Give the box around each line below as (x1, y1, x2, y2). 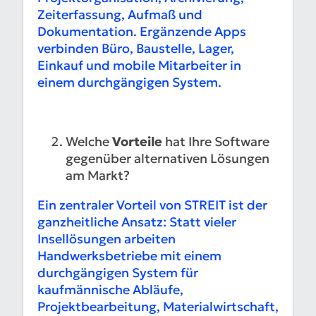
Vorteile (112, 133, 162, 150)
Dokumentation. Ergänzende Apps (37, 23, 246, 40)
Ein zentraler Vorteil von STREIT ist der (37, 197, 267, 214)
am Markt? (66, 167, 130, 184)
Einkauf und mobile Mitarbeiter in (37, 57, 241, 74)
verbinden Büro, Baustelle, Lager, (37, 40, 234, 57)
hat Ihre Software (162, 133, 269, 150)
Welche (66, 133, 112, 150)
